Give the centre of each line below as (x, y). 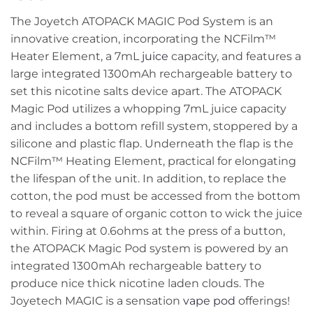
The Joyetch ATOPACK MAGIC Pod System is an (142, 22)
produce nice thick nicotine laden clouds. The (138, 284)
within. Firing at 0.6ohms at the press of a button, (148, 231)
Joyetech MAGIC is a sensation (97, 301)
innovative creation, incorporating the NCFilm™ (143, 39)
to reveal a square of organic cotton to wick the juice (156, 214)
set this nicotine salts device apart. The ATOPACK (146, 92)
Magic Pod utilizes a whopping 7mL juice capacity (148, 109)
